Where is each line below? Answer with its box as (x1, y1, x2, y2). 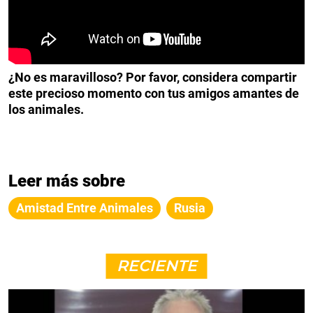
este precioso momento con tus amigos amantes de (8, 85, 299, 101)
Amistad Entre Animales (16, 200, 153, 215)
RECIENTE (116, 256, 197, 275)
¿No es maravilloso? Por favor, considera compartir (8, 69, 297, 85)
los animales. (8, 101, 84, 117)
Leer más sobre (8, 170, 125, 191)
